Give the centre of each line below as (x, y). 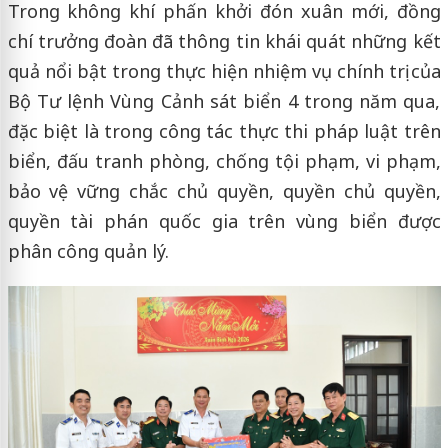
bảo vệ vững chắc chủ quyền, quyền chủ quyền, (224, 191)
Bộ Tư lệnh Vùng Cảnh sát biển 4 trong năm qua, (224, 101)
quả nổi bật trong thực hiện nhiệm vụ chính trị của (224, 71)
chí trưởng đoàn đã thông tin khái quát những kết (224, 41)
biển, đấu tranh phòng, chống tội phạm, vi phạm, (224, 161)
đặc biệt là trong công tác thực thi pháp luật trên (224, 131)
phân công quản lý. (88, 251)
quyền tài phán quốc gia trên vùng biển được (224, 221)
